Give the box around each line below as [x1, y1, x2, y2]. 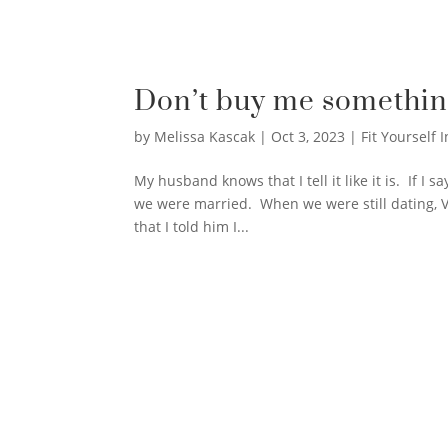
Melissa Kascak [154, 127, 256, 147]
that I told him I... [134, 217, 250, 237]
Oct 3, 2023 [271, 127, 346, 147]
